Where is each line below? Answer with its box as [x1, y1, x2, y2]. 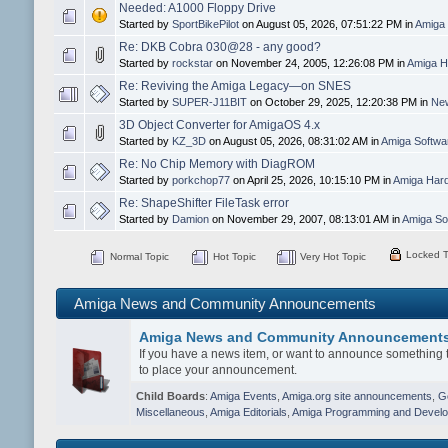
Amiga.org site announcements [281, 389, 432, 402]
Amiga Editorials [209, 405, 287, 418]
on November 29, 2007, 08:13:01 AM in [208, 213, 402, 226]
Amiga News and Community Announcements [73, 294, 376, 312]
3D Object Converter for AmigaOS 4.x [118, 118, 320, 133]
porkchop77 [171, 174, 230, 187]
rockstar [171, 57, 213, 70]
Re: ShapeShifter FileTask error [118, 196, 289, 211]
